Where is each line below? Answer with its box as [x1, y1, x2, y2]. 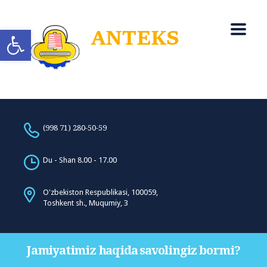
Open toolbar [5, 24, 70, 46]
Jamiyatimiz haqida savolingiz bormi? [27, 243, 240, 257]
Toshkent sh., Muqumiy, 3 [43, 198, 128, 207]
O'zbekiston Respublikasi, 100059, [43, 188, 158, 197]
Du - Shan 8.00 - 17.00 [43, 156, 117, 164]
